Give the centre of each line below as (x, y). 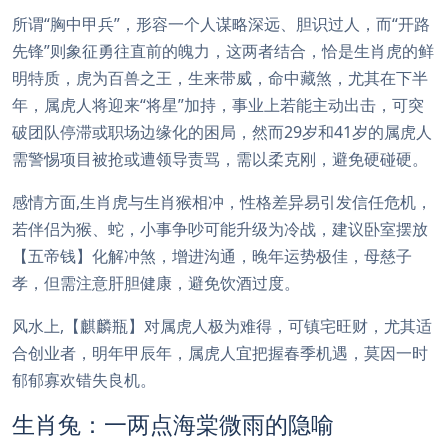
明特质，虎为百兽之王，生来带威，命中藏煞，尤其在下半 (220, 78)
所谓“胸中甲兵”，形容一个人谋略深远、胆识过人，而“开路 (221, 24)
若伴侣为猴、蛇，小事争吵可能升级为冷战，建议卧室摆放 (220, 229)
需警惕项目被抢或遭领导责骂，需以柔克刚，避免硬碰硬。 (220, 159)
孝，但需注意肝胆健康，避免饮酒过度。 (156, 283)
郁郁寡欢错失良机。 (84, 380)
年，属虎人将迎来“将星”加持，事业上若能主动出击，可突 (218, 105)
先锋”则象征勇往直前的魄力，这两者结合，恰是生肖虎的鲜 (223, 51)
